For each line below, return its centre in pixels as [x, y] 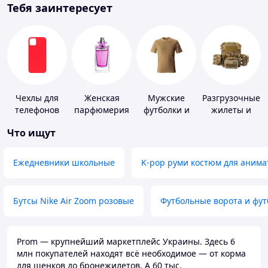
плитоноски [231, 122]
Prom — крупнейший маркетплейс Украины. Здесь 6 [126, 242]
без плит [231, 134]
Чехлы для [37, 98]
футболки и [166, 110]
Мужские [166, 98]
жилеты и [231, 110]
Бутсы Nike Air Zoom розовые [74, 201]
